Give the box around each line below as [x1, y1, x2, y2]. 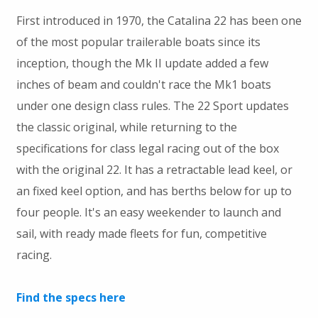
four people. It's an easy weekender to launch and [16, 204, 281, 221]
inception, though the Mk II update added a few [16, 55, 268, 72]
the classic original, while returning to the [16, 119, 237, 136]
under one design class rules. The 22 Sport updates [16, 98, 289, 114]
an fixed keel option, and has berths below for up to [16, 183, 292, 199]
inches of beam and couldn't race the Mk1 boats [16, 77, 271, 93]
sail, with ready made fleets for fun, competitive [16, 226, 267, 242]
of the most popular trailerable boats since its [16, 34, 261, 50]
